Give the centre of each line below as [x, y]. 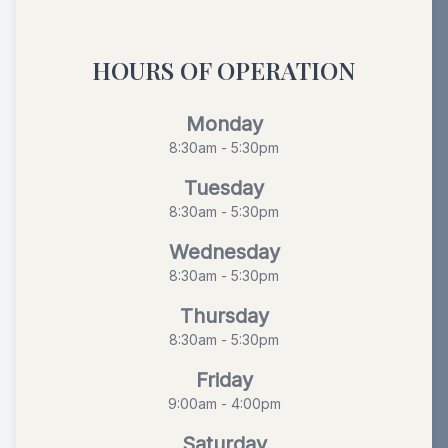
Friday [224, 379]
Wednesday [224, 251]
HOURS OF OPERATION [224, 69]
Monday [224, 123]
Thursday [224, 315]
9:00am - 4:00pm [224, 403]
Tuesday [224, 187]
